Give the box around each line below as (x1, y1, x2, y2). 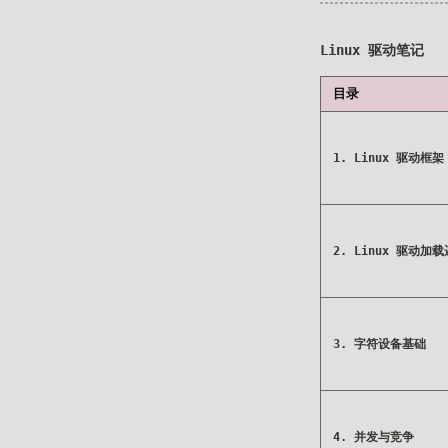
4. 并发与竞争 (333, 430, 414, 444)
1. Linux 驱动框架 (333, 151, 444, 165)
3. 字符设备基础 (333, 337, 426, 351)
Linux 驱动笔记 (320, 42, 424, 58)
